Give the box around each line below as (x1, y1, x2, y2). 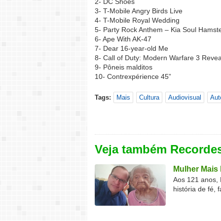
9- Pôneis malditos (95, 63, 152, 71)
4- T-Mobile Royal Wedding (95, 16, 180, 24)
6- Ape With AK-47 (95, 35, 151, 43)
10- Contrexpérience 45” (95, 73, 171, 80)
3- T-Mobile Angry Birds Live (95, 7, 183, 15)
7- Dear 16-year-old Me (95, 44, 168, 52)
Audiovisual (168, 94, 201, 101)
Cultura (139, 94, 159, 101)
